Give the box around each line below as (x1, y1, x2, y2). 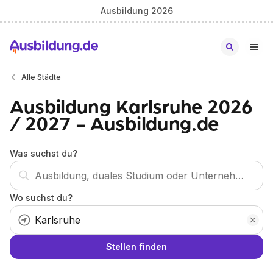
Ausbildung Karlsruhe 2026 (10, 93, 253, 118)
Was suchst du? (10, 148, 77, 158)
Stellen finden (106, 241, 167, 252)
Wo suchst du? (10, 193, 73, 203)
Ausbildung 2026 (100, 5, 173, 16)
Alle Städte (21, 73, 61, 82)
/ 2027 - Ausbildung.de (10, 110, 219, 135)
